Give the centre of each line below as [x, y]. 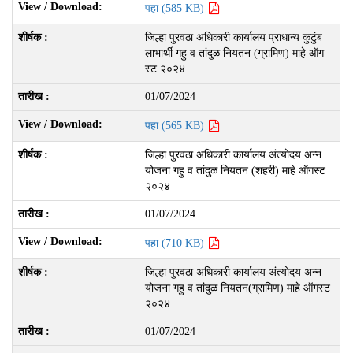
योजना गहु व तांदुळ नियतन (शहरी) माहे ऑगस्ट [235, 170]
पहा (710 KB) [176, 243]
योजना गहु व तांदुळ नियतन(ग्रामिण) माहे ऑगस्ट [237, 288]
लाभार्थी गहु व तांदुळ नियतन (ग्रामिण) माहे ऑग [234, 53]
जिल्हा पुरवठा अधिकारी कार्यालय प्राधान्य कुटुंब [233, 37]
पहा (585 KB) [176, 8]
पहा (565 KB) [176, 125]
